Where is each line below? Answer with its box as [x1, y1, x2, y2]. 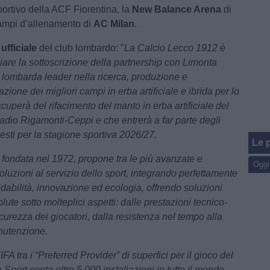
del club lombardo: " [37, 43, 125, 53]
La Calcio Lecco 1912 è [124, 43, 226, 53]
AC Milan [93, 19, 135, 29]
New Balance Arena [132, 4, 222, 14]
